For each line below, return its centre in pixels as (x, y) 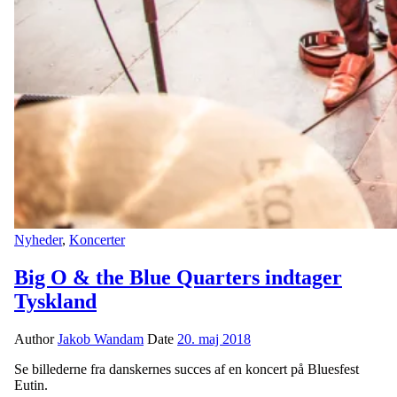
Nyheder (38, 239)
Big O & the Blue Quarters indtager (178, 277)
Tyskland (55, 301)
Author (36, 339)
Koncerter (97, 239)
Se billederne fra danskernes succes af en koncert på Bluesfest (187, 369)
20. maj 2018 (214, 339)
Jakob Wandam (101, 339)
